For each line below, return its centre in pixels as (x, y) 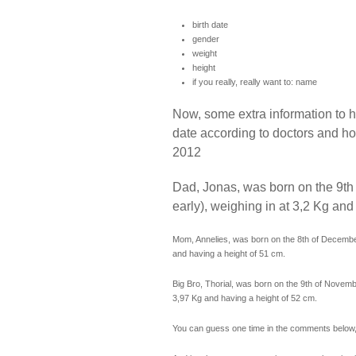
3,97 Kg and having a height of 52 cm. (245, 298)
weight (205, 53)
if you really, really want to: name (255, 82)
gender (206, 39)
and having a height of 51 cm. (229, 253)
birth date (210, 25)
